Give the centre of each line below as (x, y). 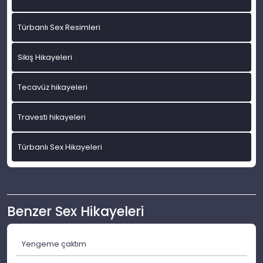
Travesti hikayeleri (52, 117)
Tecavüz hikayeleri (53, 87)
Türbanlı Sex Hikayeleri (60, 147)
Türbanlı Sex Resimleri (59, 28)
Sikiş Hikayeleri (45, 58)
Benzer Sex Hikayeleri (75, 212)
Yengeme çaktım (54, 244)
